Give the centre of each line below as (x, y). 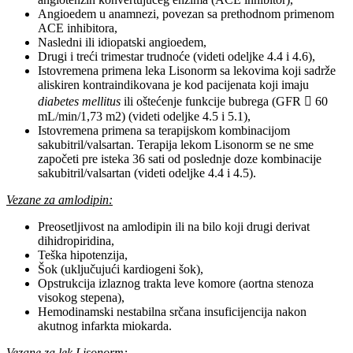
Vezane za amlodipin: (59, 200)
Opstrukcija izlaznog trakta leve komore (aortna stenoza (176, 284)
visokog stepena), (81, 298)
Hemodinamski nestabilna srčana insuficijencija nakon (172, 312)
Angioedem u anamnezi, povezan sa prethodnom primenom (186, 14)
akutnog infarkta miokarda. (105, 326)
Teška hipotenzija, (83, 255)
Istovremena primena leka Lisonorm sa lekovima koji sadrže (187, 71)
